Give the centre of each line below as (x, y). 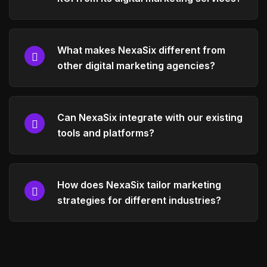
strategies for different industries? (139, 200)
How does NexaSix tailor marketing (139, 184)
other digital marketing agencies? (136, 65)
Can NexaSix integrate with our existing (150, 117)
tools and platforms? (106, 133)
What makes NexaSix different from (141, 50)
